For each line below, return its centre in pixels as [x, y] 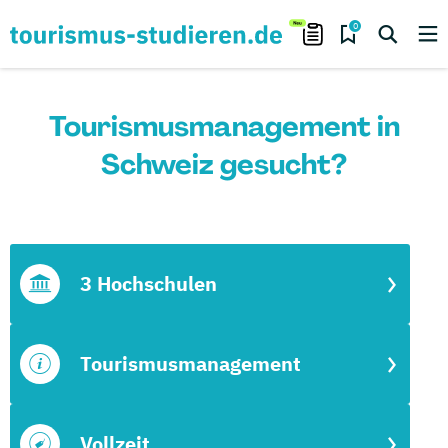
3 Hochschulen [148, 283]
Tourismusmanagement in [224, 126]
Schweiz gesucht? [224, 164]
